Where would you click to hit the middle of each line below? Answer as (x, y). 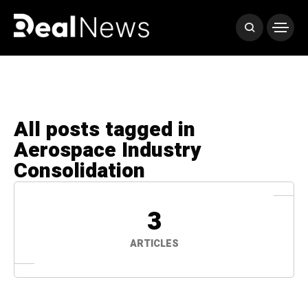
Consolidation (79, 171)
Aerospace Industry (108, 151)
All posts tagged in (104, 130)
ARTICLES (154, 244)
